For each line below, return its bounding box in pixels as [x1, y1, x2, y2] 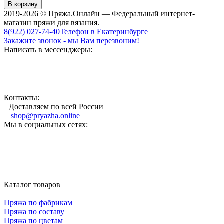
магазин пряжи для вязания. [4, 18, 99, 27]
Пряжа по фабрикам [4, 198, 72, 207]
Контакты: [4, 93, 39, 102]
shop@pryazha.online [11, 111, 80, 120]
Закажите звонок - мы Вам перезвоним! [4, 36, 139, 45]
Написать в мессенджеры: [4, 45, 92, 54]
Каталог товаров [4, 180, 60, 189]
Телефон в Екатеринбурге [60, 27, 148, 36]
